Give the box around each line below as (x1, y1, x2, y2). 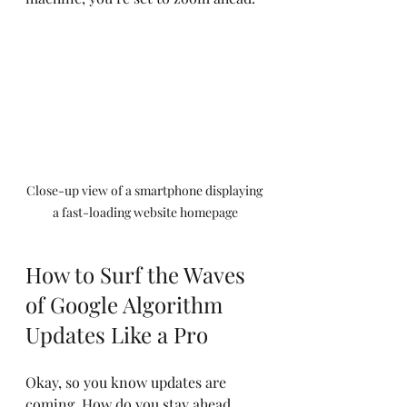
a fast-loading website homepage (53, 203, 238, 221)
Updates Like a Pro (25, 320, 208, 349)
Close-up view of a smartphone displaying (25, 182, 265, 199)
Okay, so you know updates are (25, 372, 230, 392)
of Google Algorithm (25, 290, 228, 319)
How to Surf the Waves (25, 260, 251, 289)
